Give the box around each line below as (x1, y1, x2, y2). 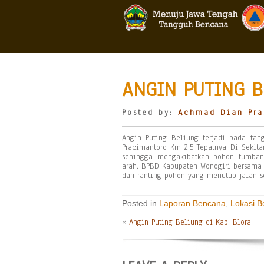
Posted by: (122, 107, 178, 118)
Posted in (122, 199, 159, 208)
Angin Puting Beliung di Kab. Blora (129, 217, 251, 227)
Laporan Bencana (159, 199, 226, 208)
